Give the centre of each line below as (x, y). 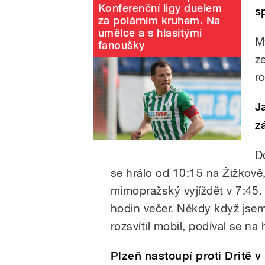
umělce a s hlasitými (150, 33)
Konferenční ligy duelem (160, 8)
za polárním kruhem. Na (159, 20)
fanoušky (122, 45)
